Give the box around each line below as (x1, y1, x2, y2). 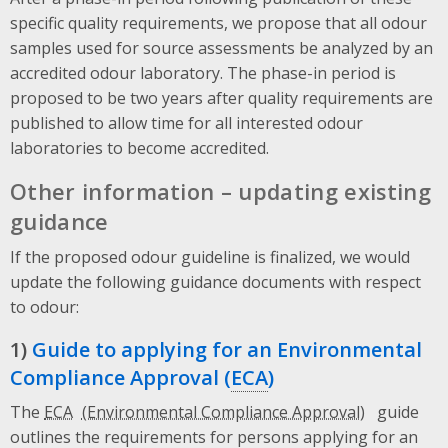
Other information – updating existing (10, 176, 431, 206)
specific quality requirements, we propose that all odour (10, 11, 427, 34)
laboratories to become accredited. (10, 136, 269, 159)
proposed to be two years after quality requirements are (10, 86, 433, 109)
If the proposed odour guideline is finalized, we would (10, 245, 410, 268)
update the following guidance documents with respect (10, 270, 421, 293)
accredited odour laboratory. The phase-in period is (10, 61, 396, 84)
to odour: (10, 295, 79, 318)
